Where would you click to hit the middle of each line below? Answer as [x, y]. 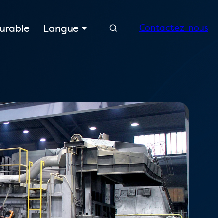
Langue [62, 28]
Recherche [147, 22]
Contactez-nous [174, 28]
